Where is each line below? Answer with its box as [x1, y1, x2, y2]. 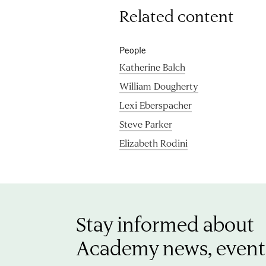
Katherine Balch [119, 60, 186, 73]
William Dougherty [119, 79, 199, 92]
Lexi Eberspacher [119, 98, 192, 111]
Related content [119, 5, 235, 26]
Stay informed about [76, 210, 254, 237]
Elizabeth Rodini [119, 136, 188, 149]
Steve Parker [119, 117, 173, 130]
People [119, 45, 147, 55]
